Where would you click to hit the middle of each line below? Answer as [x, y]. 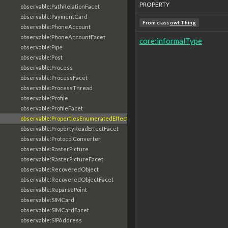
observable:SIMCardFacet [55, 210]
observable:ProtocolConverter [61, 139]
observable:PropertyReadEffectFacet [69, 129]
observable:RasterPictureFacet [62, 159]
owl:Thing [183, 22]
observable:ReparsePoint [54, 190]
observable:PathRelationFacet [60, 6]
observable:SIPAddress [51, 220]
